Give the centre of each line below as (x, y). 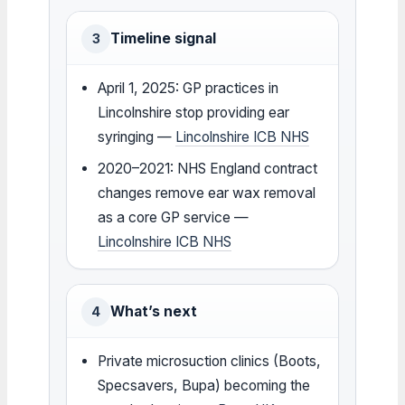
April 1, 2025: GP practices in (188, 88)
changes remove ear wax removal (207, 193)
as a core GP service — (174, 217)
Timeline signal (163, 38)
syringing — (137, 137)
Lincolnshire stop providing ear (194, 112)
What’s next (154, 311)
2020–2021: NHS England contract (208, 168)
